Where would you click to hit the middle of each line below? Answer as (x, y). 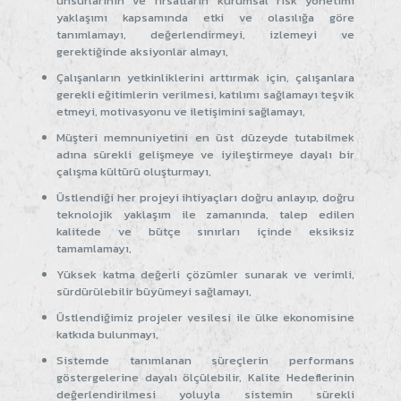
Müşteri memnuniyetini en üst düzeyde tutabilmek (205, 137)
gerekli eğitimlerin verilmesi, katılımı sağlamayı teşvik (205, 94)
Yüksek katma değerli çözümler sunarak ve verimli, (205, 274)
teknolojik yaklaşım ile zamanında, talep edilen (205, 214)
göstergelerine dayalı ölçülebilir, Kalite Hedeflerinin (205, 377)
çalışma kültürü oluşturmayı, (134, 171)
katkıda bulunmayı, (107, 334)
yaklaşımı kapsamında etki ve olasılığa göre (205, 17)
